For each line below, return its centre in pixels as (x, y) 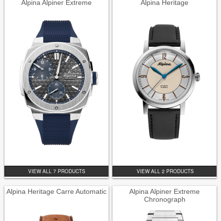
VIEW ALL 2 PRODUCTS (165, 171)
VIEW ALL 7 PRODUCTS (57, 171)
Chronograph (165, 200)
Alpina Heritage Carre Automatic (56, 192)
